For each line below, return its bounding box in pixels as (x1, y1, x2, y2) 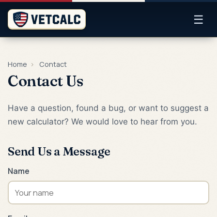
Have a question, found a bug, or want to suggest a (8, 103, 209, 113)
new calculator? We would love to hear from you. (8, 117, 197, 126)
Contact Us (8, 72, 83, 90)
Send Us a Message (8, 144, 110, 158)
